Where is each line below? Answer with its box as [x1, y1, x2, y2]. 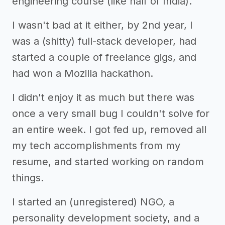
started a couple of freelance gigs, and [12, 51, 196, 63]
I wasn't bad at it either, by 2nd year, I [12, 19, 193, 31]
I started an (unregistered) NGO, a [12, 196, 174, 208]
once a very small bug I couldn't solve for [12, 107, 209, 120]
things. [12, 172, 44, 184]
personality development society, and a [12, 212, 199, 224]
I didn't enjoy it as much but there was [12, 91, 194, 103]
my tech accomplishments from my [12, 140, 180, 152]
